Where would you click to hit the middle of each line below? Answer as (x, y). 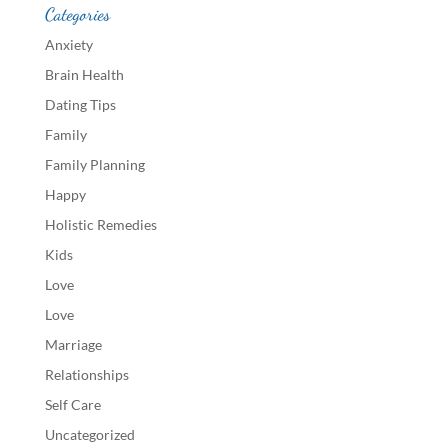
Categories (77, 14)
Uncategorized (89, 434)
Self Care (72, 404)
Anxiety (68, 44)
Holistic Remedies (100, 224)
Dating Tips (80, 104)
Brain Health (84, 74)
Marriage (73, 344)
